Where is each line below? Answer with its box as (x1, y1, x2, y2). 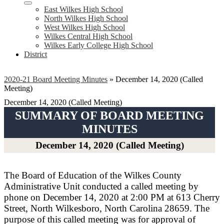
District (24, 50, 47, 58)
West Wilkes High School (44, 23, 125, 31)
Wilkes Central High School (44, 32, 132, 40)
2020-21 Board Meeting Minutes (4, 75, 107, 83)
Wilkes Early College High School (44, 41, 153, 49)
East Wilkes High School (44, 5, 123, 13)
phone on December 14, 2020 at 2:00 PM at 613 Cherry (4, 192, 220, 202)
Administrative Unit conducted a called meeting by (4, 181, 198, 191)
